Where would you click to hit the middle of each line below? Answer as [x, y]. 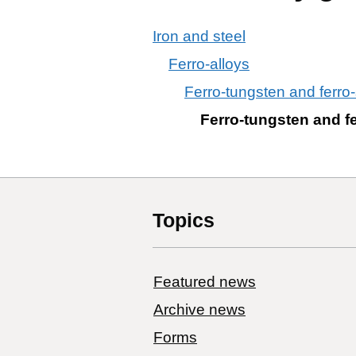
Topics [184, 220]
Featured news [205, 281]
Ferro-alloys [209, 64]
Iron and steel [199, 36]
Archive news [199, 309]
